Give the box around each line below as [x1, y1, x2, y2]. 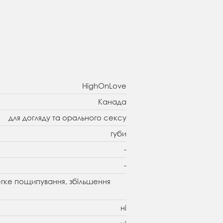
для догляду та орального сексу [8, 112, 126, 123]
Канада [98, 97, 126, 107]
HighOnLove [82, 81, 126, 91]
